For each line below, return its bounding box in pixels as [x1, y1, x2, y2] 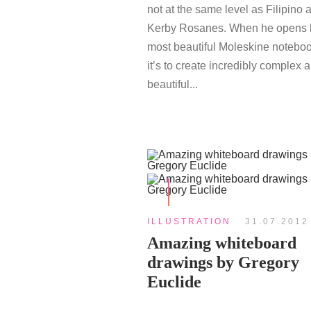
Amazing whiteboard [147, 234, 296, 252]
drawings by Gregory [147, 253, 299, 271]
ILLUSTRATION [147, 217, 231, 226]
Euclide [147, 273, 201, 291]
